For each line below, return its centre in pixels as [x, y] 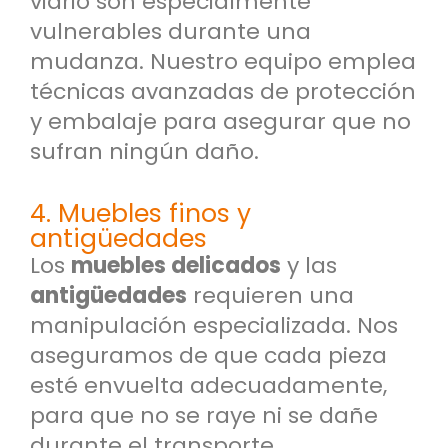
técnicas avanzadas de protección [223, 91]
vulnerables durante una [170, 31]
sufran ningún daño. [144, 151]
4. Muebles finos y [140, 214]
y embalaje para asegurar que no [220, 121]
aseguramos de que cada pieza [208, 356]
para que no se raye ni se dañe [204, 416]
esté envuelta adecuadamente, [208, 386]
